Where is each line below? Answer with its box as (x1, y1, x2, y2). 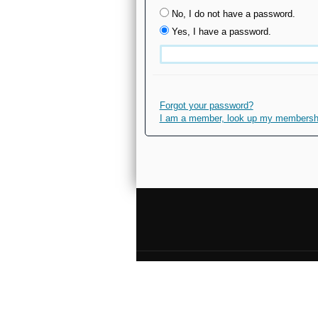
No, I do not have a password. (171, 9, 295, 19)
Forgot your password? (159, 100, 253, 111)
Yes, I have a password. (171, 26, 271, 37)
